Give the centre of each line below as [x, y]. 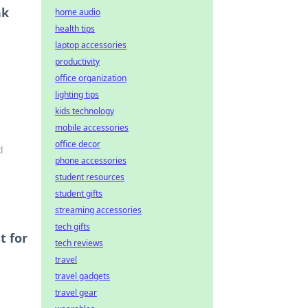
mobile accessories [92, 128]
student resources [90, 177]
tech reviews [79, 243]
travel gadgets [82, 276]
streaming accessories [98, 210]
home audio [78, 12]
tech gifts [73, 227]
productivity [77, 62]
